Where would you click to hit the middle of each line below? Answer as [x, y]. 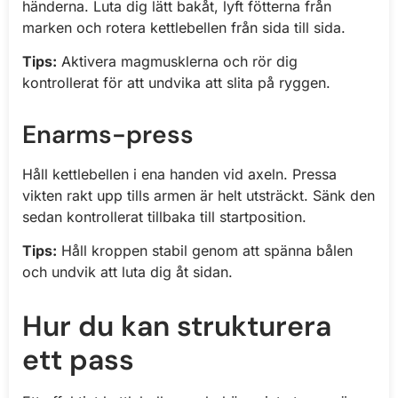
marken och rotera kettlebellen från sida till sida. [184, 27]
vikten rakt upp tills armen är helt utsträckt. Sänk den [199, 195]
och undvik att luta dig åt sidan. [127, 272]
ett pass [78, 360]
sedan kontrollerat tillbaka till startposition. [164, 216]
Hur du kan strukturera [177, 326]
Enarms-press [108, 134]
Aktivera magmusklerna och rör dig [177, 61]
